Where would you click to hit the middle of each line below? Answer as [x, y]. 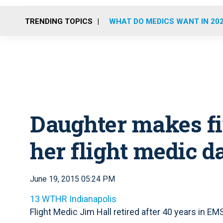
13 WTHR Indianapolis [73, 199]
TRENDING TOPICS [59, 21]
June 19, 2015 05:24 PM [72, 179]
